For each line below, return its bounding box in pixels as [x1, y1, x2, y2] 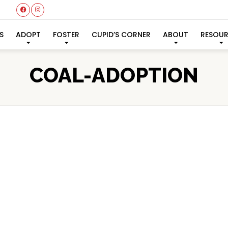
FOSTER [53, 29, 80, 40]
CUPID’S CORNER [92, 29, 151, 40]
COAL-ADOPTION [30, 63, 198, 87]
